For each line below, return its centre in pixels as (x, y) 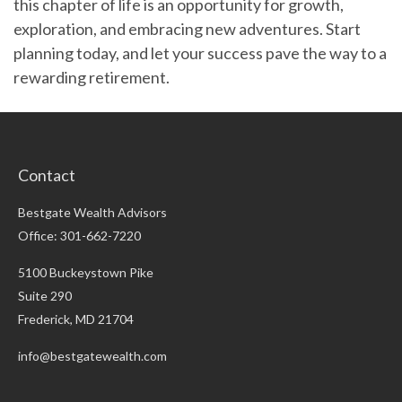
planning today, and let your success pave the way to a (200, 53)
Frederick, (45, 319)
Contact (47, 175)
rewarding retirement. (92, 78)
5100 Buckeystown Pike (86, 273)
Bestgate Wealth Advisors (92, 213)
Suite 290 (45, 296)
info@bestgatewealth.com (92, 356)
